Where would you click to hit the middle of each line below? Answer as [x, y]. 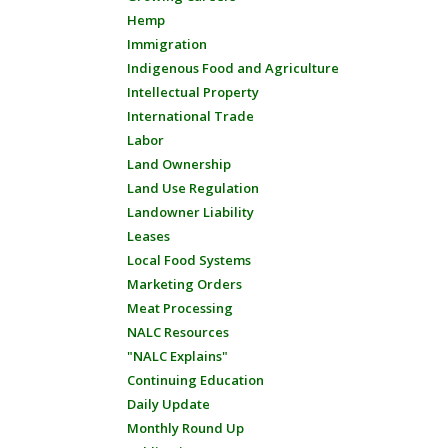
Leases [148, 236]
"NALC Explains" [177, 356]
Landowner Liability [190, 212]
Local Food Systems [189, 260]
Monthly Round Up [185, 428]
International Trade [190, 116]
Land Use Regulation [193, 188]
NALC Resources [178, 332]
